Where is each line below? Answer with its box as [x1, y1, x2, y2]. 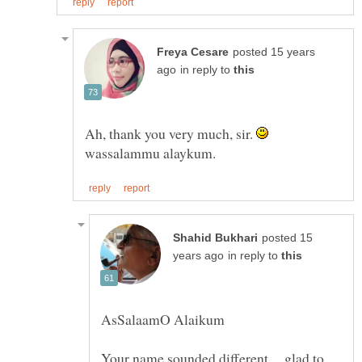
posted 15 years [233, 45, 315, 58]
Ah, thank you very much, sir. [85, 123, 256, 143]
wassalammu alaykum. [85, 142, 216, 162]
